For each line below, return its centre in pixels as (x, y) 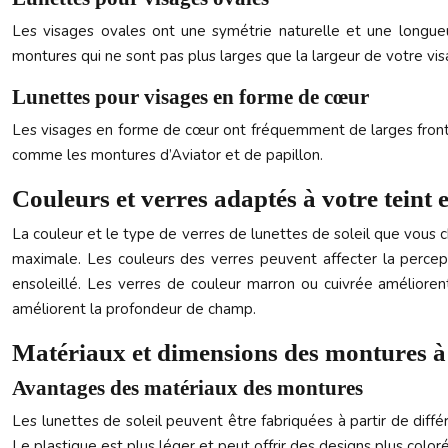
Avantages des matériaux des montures (187, 388)
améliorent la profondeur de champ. (134, 309)
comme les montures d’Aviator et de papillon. (167, 155)
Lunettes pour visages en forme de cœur (190, 97)
